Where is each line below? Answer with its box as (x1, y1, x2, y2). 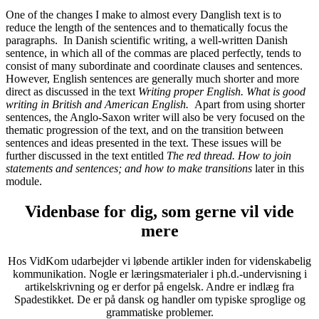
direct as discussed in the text (6, 85, 138, 98)
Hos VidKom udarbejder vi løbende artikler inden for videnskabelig (8, 254, 311, 267)
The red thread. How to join (167, 150, 291, 162)
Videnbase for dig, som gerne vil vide (25, 202, 294, 221)
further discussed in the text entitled (6, 150, 167, 162)
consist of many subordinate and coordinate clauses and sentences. (6, 60, 303, 72)
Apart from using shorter (192, 98, 305, 110)
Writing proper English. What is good (138, 85, 305, 98)
